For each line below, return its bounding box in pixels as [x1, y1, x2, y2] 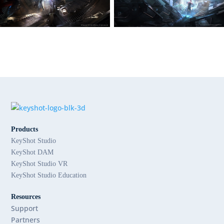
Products [11, 125, 38, 133]
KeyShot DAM [11, 148, 54, 156]
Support [11, 203, 38, 213]
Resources [11, 193, 41, 201]
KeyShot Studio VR [11, 160, 68, 168]
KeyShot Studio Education [11, 171, 87, 179]
